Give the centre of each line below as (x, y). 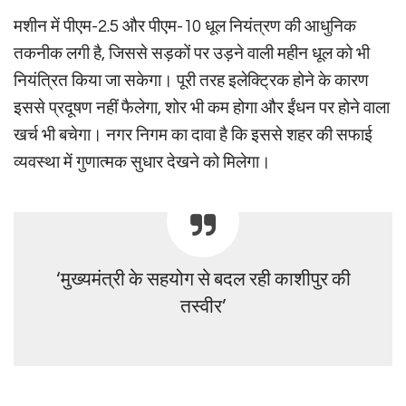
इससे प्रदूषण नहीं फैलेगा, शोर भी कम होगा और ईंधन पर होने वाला (202, 108)
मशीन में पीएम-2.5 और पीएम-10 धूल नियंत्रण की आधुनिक (185, 27)
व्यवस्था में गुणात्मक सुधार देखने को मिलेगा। (142, 163)
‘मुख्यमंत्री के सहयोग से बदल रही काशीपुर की (203, 280)
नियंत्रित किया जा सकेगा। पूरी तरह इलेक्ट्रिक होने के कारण (191, 81)
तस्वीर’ (203, 307)
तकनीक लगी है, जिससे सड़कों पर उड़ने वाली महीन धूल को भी (192, 54)
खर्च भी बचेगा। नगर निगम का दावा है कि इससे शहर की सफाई (193, 135)
